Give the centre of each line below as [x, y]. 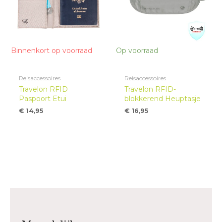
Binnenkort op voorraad [51, 51]
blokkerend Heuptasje [162, 99]
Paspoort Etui [43, 99]
